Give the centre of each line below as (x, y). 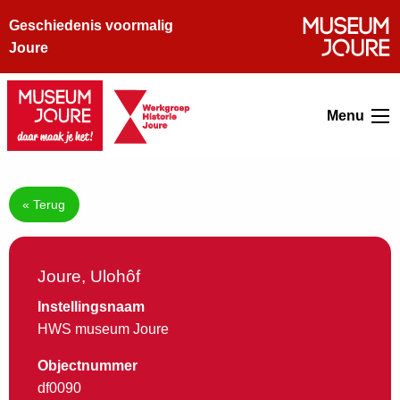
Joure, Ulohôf (89, 277)
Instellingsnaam (91, 307)
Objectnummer (87, 366)
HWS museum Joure (103, 329)
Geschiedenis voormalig (91, 25)
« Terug (44, 205)
